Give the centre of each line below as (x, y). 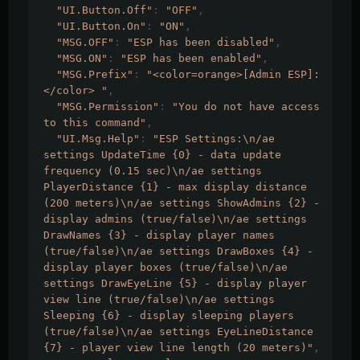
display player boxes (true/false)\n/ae (166, 268)
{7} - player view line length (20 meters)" (178, 348)
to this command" (95, 123)
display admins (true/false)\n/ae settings (175, 219)
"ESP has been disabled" (201, 43)
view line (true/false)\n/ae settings (159, 300)
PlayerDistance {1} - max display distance (175, 187)
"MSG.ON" (82, 59)
